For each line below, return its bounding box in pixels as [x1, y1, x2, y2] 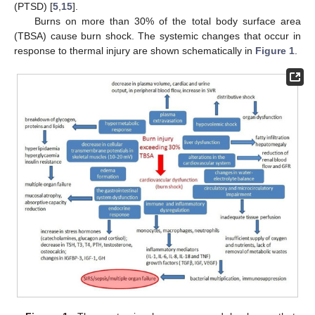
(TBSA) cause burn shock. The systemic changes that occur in [14, 30, 301, 41]
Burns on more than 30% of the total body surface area [34, 15, 301, 27]
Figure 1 [255, 44, 295, 56]
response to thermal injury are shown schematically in [14, 44, 255, 56]
